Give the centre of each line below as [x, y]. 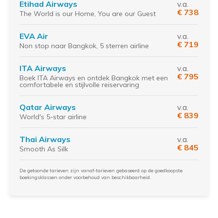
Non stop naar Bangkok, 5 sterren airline [84, 46]
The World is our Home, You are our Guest [88, 14]
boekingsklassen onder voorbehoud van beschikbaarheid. [85, 177]
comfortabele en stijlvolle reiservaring [79, 85]
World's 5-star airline [53, 117]
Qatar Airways [48, 107]
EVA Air [34, 36]
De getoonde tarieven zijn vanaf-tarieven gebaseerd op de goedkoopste [101, 171]
